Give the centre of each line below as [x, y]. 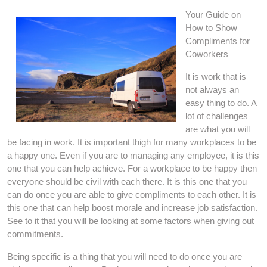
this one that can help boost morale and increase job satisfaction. [132, 208]
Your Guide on [213, 15]
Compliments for [218, 41]
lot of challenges [217, 116]
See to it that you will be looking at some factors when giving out [131, 221]
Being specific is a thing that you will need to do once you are [125, 257]
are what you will [218, 129]
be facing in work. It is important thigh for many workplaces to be [132, 142]
